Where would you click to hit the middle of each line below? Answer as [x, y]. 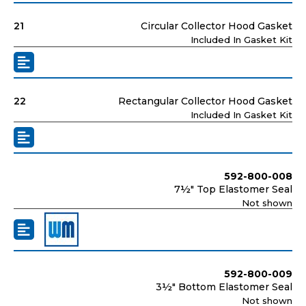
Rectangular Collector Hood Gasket [205, 101]
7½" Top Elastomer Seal [233, 189]
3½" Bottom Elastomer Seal [224, 287]
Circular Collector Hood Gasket [217, 26]
